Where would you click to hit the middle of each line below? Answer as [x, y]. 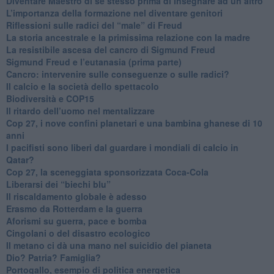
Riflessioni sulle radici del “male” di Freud [94, 25]
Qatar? [20, 159]
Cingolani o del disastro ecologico [78, 233]
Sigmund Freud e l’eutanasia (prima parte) [94, 61]
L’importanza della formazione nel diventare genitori [114, 13]
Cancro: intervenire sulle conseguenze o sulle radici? [117, 74]
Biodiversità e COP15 [50, 98]
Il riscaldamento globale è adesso [76, 196]
